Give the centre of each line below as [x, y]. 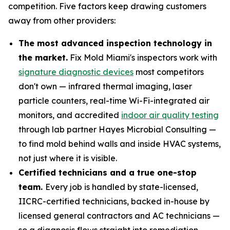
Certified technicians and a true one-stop [108, 172]
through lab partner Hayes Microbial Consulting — [117, 129]
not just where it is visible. [68, 158]
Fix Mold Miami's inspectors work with [142, 57]
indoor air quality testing [170, 115]
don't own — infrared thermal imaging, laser [105, 86]
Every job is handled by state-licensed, [122, 187]
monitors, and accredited [70, 115]
